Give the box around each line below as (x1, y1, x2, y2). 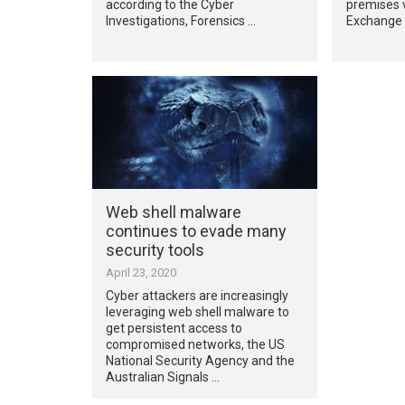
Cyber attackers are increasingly (106, 287, 289, 303)
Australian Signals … (106, 369, 221, 384)
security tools (106, 240, 205, 259)
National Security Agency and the (106, 353, 296, 368)
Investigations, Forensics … (106, 13, 257, 28)
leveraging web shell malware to (106, 304, 290, 319)
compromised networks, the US (106, 336, 286, 352)
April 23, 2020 (106, 265, 177, 279)
